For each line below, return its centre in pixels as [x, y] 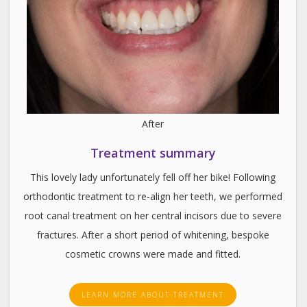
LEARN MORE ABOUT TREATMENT [153, 295]
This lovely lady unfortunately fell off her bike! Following [153, 177]
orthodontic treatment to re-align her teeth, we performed [153, 197]
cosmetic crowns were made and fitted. [153, 254]
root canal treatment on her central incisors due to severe [153, 216]
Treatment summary [153, 153]
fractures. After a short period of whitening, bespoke [153, 235]
